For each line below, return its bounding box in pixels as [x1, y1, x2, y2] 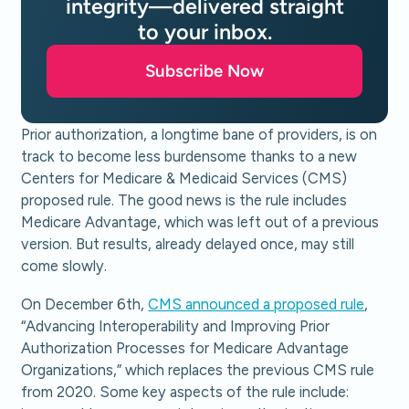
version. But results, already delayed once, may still [21, 234, 355, 253]
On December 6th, [21, 295, 149, 314]
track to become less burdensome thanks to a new [21, 146, 358, 165]
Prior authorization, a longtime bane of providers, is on [21, 124, 378, 143]
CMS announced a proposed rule [148, 295, 365, 314]
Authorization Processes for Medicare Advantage [21, 339, 350, 358]
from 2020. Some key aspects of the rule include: [21, 383, 350, 402]
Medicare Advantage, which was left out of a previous [21, 212, 380, 231]
